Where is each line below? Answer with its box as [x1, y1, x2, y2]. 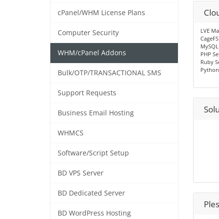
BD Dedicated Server [58, 189, 125, 198]
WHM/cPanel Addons [58, 48, 126, 58]
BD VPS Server [58, 169, 104, 178]
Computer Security [58, 28, 119, 38]
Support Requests [58, 88, 116, 98]
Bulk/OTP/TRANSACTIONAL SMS [58, 68, 161, 78]
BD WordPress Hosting [58, 209, 131, 218]
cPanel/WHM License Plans [58, 8, 145, 18]
